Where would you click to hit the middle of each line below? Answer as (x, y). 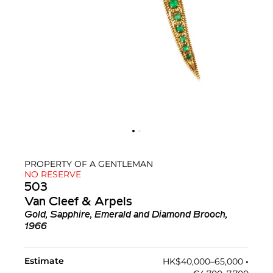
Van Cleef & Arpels (78, 203)
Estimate (44, 261)
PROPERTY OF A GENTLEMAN (89, 164)
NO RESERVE (53, 175)
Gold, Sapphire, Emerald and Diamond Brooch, (126, 215)
